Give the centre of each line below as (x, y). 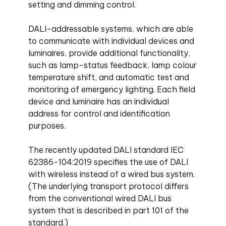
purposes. (47, 125)
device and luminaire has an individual (99, 101)
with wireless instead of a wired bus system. (112, 174)
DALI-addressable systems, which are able (111, 29)
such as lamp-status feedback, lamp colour (113, 65)
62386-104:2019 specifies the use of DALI (108, 162)
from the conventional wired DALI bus (100, 198)
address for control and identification (99, 113)
